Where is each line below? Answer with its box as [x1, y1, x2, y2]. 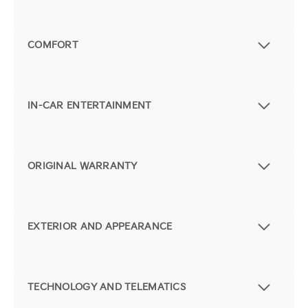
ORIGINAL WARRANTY [27, 160, 137, 173]
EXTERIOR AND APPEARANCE [27, 221, 173, 233]
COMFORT [27, 39, 78, 52]
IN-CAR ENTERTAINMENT [27, 100, 152, 112]
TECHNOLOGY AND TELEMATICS [27, 281, 186, 294]
